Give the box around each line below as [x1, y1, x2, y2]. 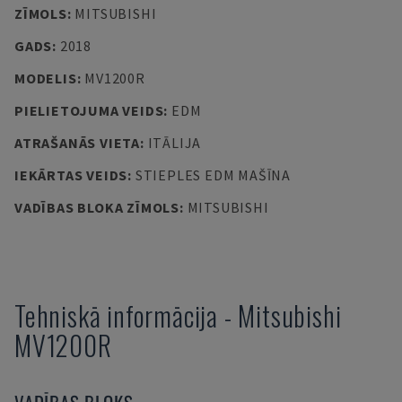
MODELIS [14, 69, 77, 87]
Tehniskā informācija [14, 295, 219, 336]
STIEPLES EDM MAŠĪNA [135, 166, 291, 184]
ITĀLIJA [147, 134, 202, 152]
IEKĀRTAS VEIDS [14, 166, 128, 184]
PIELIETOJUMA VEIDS [14, 101, 164, 119]
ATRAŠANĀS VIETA [14, 134, 140, 152]
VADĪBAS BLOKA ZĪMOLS [14, 198, 179, 216]
